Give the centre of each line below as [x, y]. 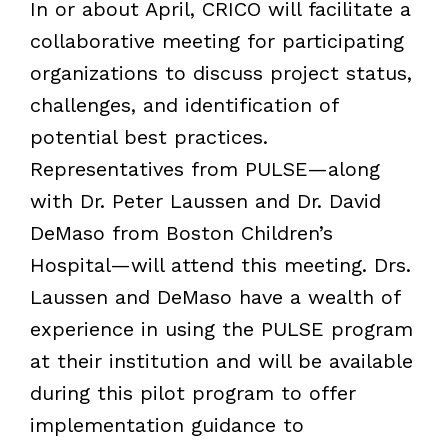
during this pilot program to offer [192, 392]
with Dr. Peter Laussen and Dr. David [205, 200]
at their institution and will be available [221, 360]
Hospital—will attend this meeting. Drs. [220, 264]
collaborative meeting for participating [216, 40]
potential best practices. [148, 136]
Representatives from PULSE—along [204, 168]
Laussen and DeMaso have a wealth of [214, 296]
